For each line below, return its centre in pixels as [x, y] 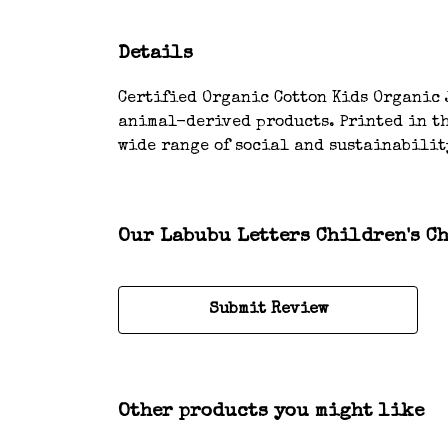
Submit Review [268, 310]
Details [155, 54]
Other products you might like [271, 412]
